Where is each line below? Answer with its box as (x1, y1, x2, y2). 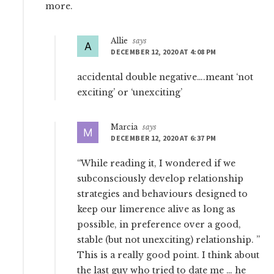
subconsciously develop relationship (77, 173, 244, 185)
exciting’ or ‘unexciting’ (77, 87, 183, 98)
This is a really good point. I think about (77, 250, 260, 261)
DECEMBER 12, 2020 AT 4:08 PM (111, 47, 217, 57)
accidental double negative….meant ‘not (77, 72, 254, 83)
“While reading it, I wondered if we (77, 158, 236, 169)
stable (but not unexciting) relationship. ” (77, 234, 261, 246)
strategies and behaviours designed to (77, 188, 248, 200)
